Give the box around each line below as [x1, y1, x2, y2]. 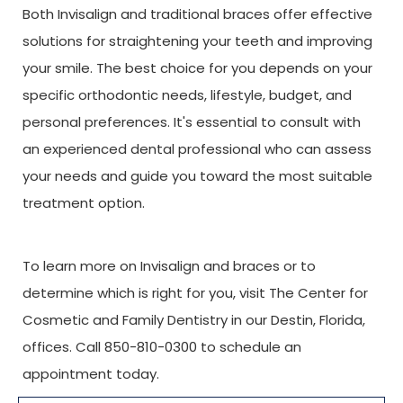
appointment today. [22, 363, 159, 383]
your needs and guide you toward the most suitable [22, 166, 372, 185]
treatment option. [22, 193, 145, 212]
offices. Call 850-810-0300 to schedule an [22, 336, 301, 356]
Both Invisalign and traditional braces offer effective [22, 4, 372, 23]
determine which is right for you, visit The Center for [22, 282, 368, 302]
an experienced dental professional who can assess [22, 139, 372, 158]
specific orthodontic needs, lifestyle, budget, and [22, 85, 352, 104]
